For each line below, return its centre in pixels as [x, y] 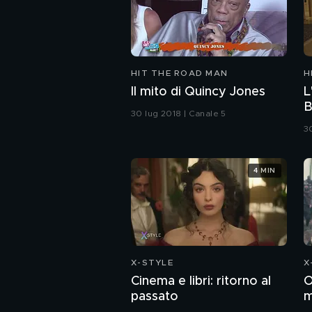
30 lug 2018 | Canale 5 [179, 114]
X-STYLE [152, 263]
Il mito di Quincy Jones [198, 92]
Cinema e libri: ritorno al [201, 282]
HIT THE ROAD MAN [179, 73]
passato [155, 297]
